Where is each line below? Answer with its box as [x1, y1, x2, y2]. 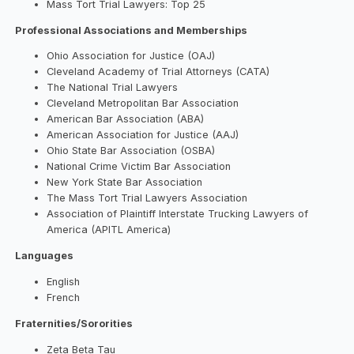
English [47, 276, 81, 288]
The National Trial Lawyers [47, 81, 179, 94]
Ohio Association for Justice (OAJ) [47, 50, 216, 62]
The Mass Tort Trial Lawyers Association [47, 192, 248, 205]
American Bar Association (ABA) [47, 113, 205, 126]
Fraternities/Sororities [15, 318, 134, 330]
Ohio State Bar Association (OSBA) [47, 145, 216, 157]
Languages [15, 250, 74, 262]
